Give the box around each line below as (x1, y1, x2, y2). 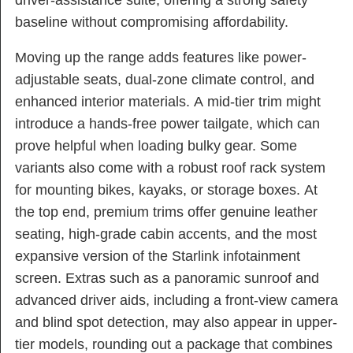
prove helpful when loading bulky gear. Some (15, 138, 297, 154)
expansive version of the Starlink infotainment (15, 248, 300, 265)
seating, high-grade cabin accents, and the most (15, 226, 317, 243)
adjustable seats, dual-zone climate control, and (15, 72, 314, 88)
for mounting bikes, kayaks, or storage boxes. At (15, 182, 318, 199)
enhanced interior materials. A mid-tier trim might (15, 94, 321, 110)
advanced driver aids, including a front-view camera (15, 292, 338, 309)
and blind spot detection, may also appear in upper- (15, 314, 337, 331)
